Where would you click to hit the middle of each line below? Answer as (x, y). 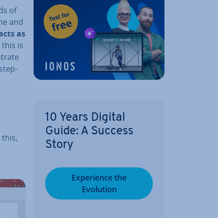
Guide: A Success (89, 131)
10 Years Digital (85, 118)
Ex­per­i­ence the (99, 177)
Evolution (99, 189)
